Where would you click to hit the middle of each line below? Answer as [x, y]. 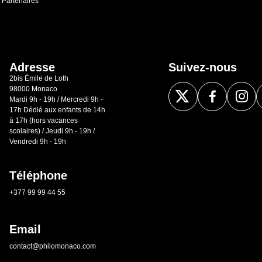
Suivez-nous [203, 67]
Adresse [32, 67]
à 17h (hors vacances [44, 120]
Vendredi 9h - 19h [38, 141]
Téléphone [38, 176]
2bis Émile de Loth [39, 78]
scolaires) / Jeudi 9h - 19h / [52, 131]
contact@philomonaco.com [53, 246]
